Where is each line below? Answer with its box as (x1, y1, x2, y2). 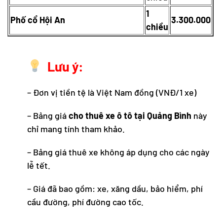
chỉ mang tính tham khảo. (27, 123, 125, 134)
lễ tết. (27, 159, 50, 171)
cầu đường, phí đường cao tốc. (27, 196, 144, 207)
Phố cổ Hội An (10, 14, 65, 25)
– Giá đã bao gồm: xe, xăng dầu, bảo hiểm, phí (27, 183, 203, 194)
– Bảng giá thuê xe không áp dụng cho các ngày (27, 146, 210, 157)
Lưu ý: (42, 58, 83, 74)
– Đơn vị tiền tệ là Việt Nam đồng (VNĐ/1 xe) (27, 86, 196, 98)
